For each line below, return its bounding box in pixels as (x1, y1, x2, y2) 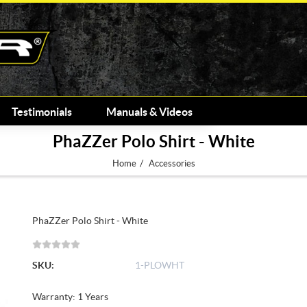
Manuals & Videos (106, 105, 193, 118)
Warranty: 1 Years (32, 291, 109, 303)
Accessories (148, 158, 195, 169)
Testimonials (11, 105, 72, 118)
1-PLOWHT (135, 260, 185, 271)
